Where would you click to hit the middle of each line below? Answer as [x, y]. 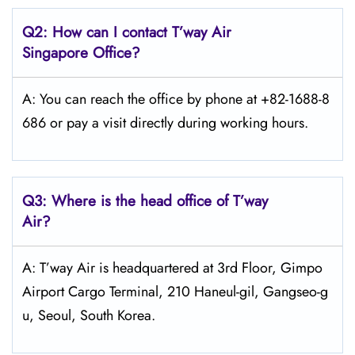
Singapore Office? [81, 53]
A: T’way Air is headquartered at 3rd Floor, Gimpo [172, 268]
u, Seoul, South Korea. [89, 315]
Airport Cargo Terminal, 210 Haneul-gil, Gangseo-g [175, 292]
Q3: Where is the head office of [128, 201]
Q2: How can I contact [97, 32]
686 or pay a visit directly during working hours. [165, 123]
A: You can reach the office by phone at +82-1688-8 [176, 99]
